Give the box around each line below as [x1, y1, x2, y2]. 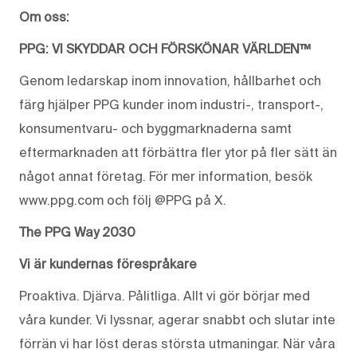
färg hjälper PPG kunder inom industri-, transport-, [19, 96, 324, 112]
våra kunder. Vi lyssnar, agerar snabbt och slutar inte [19, 312, 335, 327]
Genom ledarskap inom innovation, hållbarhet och [19, 73, 321, 88]
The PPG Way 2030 [19, 224, 135, 239]
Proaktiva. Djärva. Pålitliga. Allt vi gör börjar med [19, 288, 310, 303]
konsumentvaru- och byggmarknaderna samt [19, 120, 292, 135]
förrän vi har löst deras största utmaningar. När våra [19, 335, 335, 351]
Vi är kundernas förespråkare [19, 256, 197, 271]
